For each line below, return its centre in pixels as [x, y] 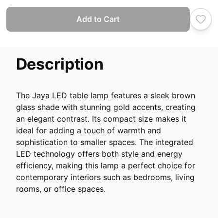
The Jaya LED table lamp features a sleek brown [105, 95]
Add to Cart [98, 19]
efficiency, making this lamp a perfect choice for [105, 165]
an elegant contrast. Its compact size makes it [101, 118]
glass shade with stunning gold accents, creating [106, 107]
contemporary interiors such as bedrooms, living [105, 177]
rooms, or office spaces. [61, 189]
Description [60, 64]
